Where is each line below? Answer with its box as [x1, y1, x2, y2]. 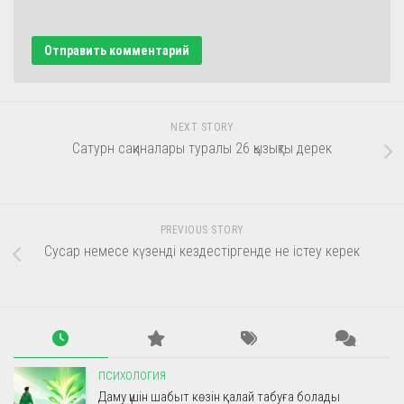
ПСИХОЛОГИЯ [98, 369, 166, 382]
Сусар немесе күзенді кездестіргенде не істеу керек [44, 242, 360, 260]
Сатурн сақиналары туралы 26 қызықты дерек [72, 139, 332, 157]
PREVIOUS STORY [160, 223, 244, 236]
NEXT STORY [170, 120, 234, 133]
